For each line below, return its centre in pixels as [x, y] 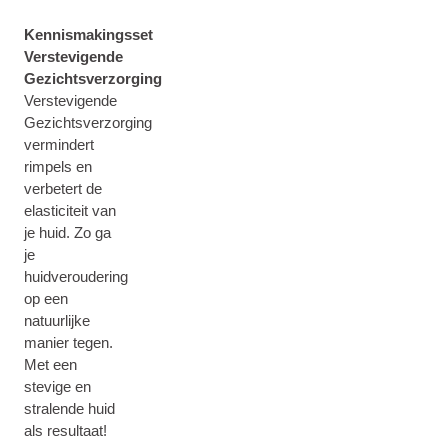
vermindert [59, 144]
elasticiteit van [70, 210]
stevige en [57, 386]
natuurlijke [57, 320]
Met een [50, 364]
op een [46, 298]
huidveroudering [76, 276]
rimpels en [58, 166]
